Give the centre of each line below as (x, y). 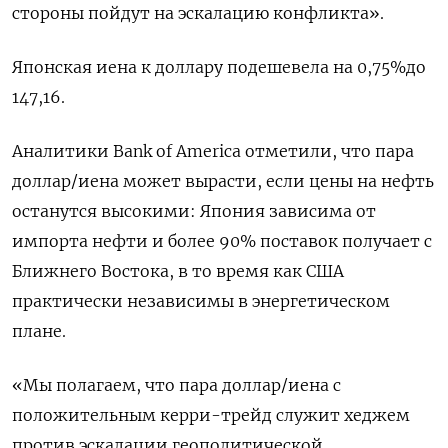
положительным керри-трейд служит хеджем (211, 414)
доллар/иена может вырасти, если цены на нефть (223, 180)
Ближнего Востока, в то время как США (178, 270)
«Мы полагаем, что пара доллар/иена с (176, 384)
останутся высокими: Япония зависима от (194, 210)
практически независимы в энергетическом (201, 300)
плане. (39, 330)
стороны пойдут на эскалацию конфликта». (198, 12)
